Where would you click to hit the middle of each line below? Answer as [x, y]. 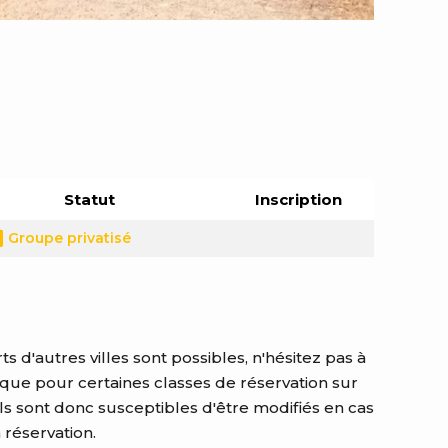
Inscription [298, 199]
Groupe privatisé [69, 237]
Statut [89, 199]
